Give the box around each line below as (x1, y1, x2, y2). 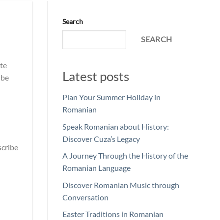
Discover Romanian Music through (62, 180, 179, 190)
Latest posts (62, 69, 129, 84)
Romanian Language (62, 163, 131, 173)
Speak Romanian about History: (62, 121, 169, 131)
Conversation (62, 192, 109, 202)
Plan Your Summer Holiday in (62, 92, 161, 102)
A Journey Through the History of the (62, 151, 188, 161)
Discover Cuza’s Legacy (62, 134, 140, 143)
